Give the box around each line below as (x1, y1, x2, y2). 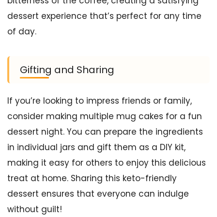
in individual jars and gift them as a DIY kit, (7, 141, 186, 153)
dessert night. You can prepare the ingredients (7, 125, 203, 138)
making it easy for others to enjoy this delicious (7, 156, 206, 169)
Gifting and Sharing (20, 62, 114, 77)
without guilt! (7, 203, 62, 215)
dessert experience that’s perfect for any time (7, 10, 201, 22)
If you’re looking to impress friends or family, (7, 94, 192, 107)
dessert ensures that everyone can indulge (7, 187, 189, 200)
